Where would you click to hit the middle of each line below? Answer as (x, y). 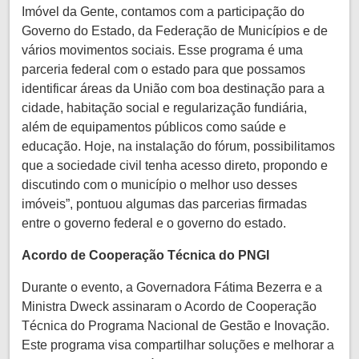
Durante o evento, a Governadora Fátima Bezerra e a (172, 287)
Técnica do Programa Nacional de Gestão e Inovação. (175, 325)
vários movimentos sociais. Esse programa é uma (162, 50)
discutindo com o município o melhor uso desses (159, 184)
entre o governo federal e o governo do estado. (154, 223)
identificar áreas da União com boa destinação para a (173, 88)
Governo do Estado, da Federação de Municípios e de (175, 30)
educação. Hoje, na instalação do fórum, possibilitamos (178, 146)
